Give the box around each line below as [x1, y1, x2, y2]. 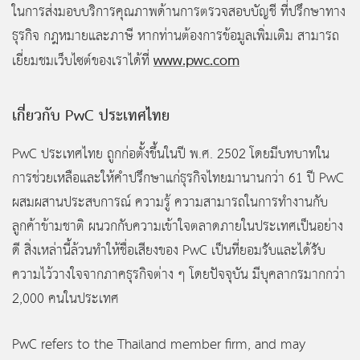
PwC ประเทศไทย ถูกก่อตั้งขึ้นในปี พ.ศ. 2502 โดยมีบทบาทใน [12, 141, 329, 167]
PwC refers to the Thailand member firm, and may [12, 332, 305, 358]
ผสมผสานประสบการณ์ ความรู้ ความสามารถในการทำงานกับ [12, 190, 328, 215]
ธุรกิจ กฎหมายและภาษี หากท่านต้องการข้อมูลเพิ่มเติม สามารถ [12, 23, 339, 49]
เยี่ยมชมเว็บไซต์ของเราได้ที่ [12, 48, 153, 74]
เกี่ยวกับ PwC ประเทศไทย [12, 101, 170, 131]
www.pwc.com [153, 47, 239, 74]
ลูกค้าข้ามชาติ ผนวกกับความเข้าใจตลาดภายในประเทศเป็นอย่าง [12, 214, 343, 239]
